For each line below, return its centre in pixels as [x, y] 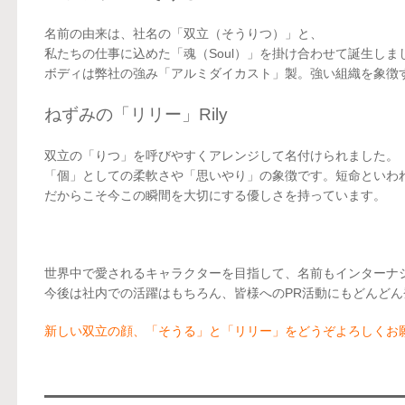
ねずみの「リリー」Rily [136, 114]
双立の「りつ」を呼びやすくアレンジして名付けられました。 [221, 155]
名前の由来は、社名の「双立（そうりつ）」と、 [184, 33]
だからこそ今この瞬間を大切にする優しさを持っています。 [215, 195]
